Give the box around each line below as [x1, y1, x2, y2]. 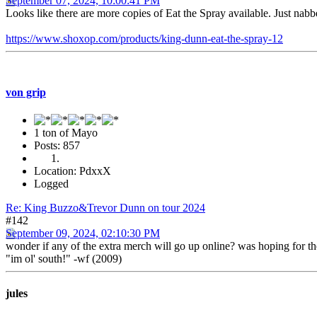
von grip [6, 86, 46, 98]
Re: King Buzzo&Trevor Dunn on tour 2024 [6, 201, 205, 214]
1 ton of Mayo [34, 126, 98, 139]
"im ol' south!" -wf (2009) [6, 252, 122, 265]
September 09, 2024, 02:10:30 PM [6, 226, 160, 239]
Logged [34, 177, 69, 190]
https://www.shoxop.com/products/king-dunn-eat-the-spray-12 [6, 33, 283, 45]
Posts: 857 [34, 139, 80, 151]
